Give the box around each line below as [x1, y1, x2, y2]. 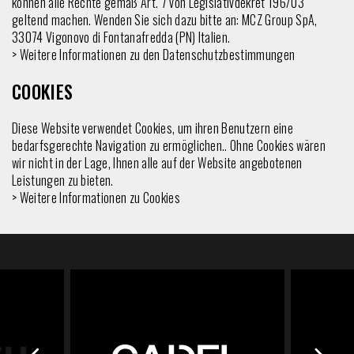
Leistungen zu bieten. [12, 170, 114, 190]
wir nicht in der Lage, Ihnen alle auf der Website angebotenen [12, 153, 303, 172]
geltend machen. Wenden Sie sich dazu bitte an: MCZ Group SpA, [12, 9, 318, 29]
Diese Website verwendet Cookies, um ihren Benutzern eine [12, 118, 293, 137]
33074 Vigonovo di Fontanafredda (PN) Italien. [12, 27, 231, 47]
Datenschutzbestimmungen [162, 44, 296, 64]
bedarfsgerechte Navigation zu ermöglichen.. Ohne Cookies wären [12, 135, 326, 155]
